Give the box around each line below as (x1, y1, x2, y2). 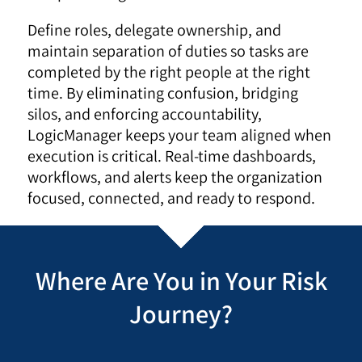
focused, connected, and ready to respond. (27, 187, 316, 209)
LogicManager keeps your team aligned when (27, 124, 332, 146)
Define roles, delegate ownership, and (27, 19, 282, 41)
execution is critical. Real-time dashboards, (27, 145, 317, 167)
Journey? (129, 297, 233, 331)
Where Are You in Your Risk (35, 263, 327, 298)
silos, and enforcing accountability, (27, 103, 263, 125)
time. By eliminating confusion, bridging (27, 82, 299, 104)
